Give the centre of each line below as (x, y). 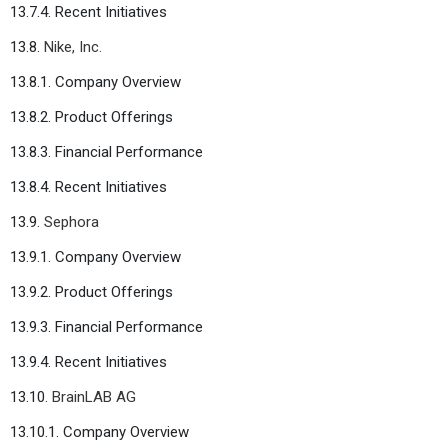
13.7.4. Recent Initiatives (88, 11)
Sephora (71, 221)
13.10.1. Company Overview (99, 431)
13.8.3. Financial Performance (106, 151)
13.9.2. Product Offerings (91, 291)
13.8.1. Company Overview (95, 81)
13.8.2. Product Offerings (91, 116)
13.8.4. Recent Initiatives (88, 186)
